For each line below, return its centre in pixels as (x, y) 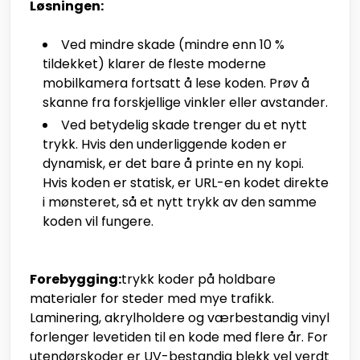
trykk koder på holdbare (198, 280)
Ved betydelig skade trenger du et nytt (184, 125)
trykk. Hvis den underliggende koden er (165, 145)
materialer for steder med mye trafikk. (152, 299)
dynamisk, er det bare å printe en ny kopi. (173, 164)
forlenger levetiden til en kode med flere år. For (179, 337)
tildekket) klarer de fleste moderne (154, 64)
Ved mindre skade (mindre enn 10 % (173, 45)
